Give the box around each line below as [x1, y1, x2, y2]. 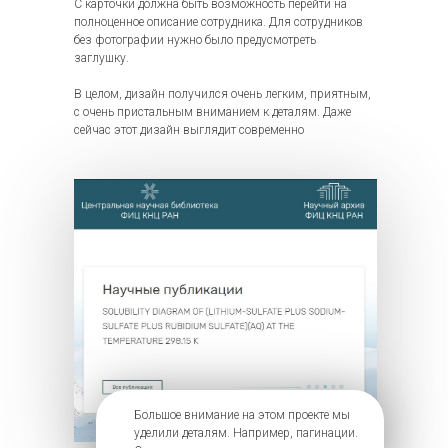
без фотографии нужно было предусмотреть [74, 33, 316, 47]
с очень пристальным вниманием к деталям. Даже [74, 105, 351, 119]
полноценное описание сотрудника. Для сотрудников [74, 15, 363, 29]
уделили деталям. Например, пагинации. [134, 426, 358, 440]
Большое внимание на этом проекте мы [134, 408, 350, 422]
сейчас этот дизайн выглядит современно [74, 123, 304, 137]
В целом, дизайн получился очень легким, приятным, [74, 87, 371, 101]
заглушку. [74, 51, 129, 65]
